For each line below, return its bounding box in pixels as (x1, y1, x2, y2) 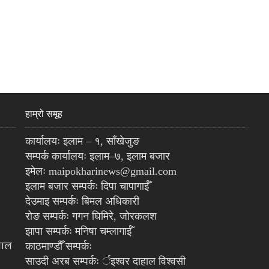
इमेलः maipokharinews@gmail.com (25, 165, 177, 178)
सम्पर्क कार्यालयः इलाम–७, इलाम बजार (25, 150, 170, 163)
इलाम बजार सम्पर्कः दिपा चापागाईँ (25, 180, 149, 193)
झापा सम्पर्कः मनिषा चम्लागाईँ (25, 225, 131, 238)
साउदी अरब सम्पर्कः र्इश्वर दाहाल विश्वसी (25, 255, 186, 268)
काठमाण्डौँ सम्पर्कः (25, 240, 92, 253)
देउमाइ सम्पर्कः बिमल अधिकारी (25, 195, 139, 208)
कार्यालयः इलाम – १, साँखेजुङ (25, 135, 139, 148)
